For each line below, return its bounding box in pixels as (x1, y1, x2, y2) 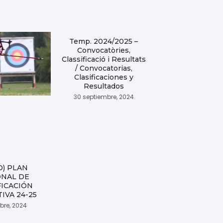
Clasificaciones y (74, 73, 133, 82)
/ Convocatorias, (75, 64, 132, 73)
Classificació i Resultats (61, 55, 146, 64)
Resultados (83, 82, 124, 91)
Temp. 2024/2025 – (69, 37, 138, 46)
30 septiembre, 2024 (73, 93, 134, 101)
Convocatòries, (77, 46, 130, 55)
